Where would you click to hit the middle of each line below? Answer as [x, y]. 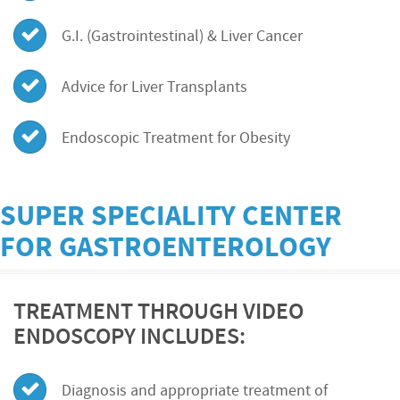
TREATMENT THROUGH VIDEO [158, 312]
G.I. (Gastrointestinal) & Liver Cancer [182, 37]
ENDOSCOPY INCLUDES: [129, 337]
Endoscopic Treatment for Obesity [176, 138]
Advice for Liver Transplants [154, 87]
